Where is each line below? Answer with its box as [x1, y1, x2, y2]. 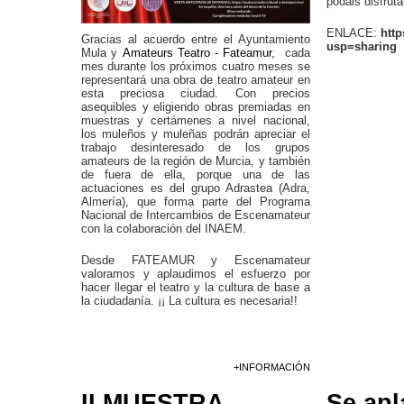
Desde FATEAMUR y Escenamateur [81, 253, 310, 267]
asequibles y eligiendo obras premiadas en [81, 100, 310, 114]
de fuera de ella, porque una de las [81, 168, 310, 181]
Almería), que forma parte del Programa [81, 195, 310, 208]
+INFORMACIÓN [234, 362, 310, 372]
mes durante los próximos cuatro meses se [81, 60, 310, 73]
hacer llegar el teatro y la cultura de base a [81, 280, 310, 294]
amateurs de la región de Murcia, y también [81, 154, 310, 168]
